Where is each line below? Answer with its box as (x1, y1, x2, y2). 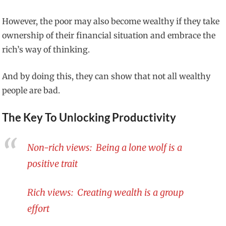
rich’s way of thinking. (2, 44, 90, 55)
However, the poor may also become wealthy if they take (2, 16, 220, 27)
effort (27, 202, 50, 214)
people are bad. (2, 85, 61, 96)
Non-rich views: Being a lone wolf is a (27, 141, 183, 153)
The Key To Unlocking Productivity (2, 110, 177, 125)
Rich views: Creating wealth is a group (27, 186, 184, 198)
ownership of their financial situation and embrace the (2, 30, 216, 41)
